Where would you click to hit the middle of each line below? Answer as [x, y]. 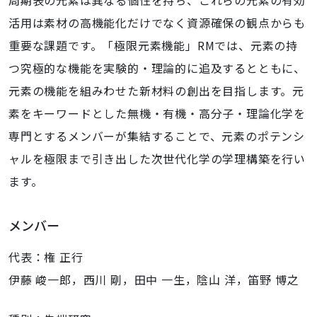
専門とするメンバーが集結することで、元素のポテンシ [157, 136]
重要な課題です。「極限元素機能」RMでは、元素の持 [153, 45]
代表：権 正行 [46, 257]
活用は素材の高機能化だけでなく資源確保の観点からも [157, 23]
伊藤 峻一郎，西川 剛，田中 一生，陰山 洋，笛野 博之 [154, 279]
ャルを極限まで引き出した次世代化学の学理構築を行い [157, 158]
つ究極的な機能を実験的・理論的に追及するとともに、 [157, 68]
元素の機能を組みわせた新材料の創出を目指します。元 [156, 91]
